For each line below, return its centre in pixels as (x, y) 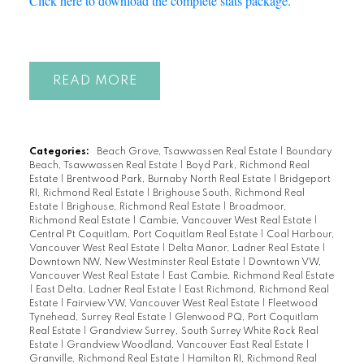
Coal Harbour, (300, 235)
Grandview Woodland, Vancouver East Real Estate (186, 346)
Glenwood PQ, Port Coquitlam (246, 318)
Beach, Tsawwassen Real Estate (104, 166)
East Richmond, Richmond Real (256, 290)
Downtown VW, (285, 263)
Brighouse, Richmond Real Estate (144, 208)
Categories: (59, 152)
